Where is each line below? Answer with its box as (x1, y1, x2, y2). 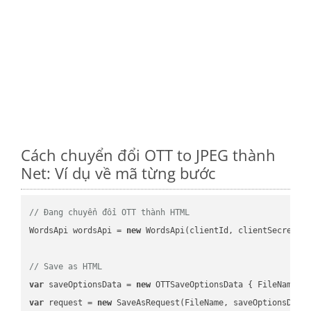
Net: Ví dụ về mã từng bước (21, 162, 216, 183)
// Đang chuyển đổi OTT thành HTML (29, 207, 190, 217)
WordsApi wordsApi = (29, 225, 127, 235)
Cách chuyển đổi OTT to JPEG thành (21, 144, 276, 165)
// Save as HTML (29, 261, 103, 271)
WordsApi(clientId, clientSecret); (141, 225, 307, 235)
